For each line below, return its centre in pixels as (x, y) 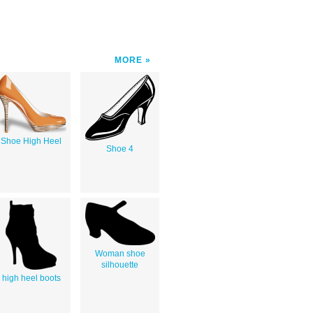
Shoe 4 (120, 148)
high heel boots (31, 278)
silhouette (120, 264)
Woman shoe (120, 253)
